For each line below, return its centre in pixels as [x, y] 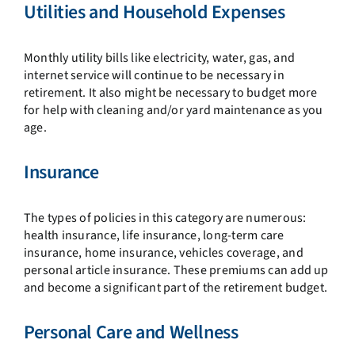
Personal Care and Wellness [131, 332]
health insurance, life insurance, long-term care [154, 235]
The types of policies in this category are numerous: [165, 218]
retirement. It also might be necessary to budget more [170, 93]
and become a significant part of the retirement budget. [176, 287]
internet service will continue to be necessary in [154, 76]
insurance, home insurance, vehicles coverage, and [163, 252]
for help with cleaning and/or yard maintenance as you [173, 111]
